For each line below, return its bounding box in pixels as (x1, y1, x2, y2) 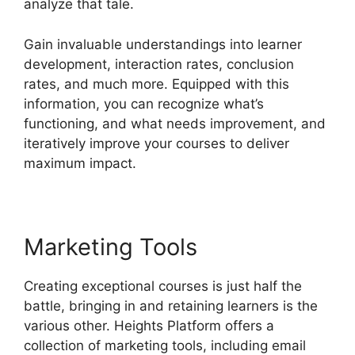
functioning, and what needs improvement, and (24, 115, 326, 132)
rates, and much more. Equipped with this (24, 75, 289, 92)
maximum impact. (24, 155, 136, 171)
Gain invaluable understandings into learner (24, 36, 302, 52)
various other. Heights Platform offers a (24, 317, 274, 334)
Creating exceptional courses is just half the (24, 277, 302, 294)
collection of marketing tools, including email (24, 337, 306, 353)
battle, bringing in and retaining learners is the (24, 297, 318, 314)
